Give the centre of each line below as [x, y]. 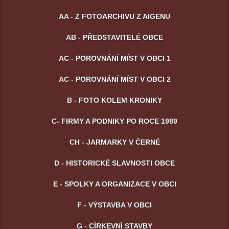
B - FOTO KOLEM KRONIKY [114, 100]
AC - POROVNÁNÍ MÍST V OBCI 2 [114, 79]
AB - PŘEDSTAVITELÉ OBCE [114, 37]
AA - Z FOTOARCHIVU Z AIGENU [114, 16]
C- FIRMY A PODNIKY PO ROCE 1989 [114, 121]
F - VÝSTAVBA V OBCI [114, 205]
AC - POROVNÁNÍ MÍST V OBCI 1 [114, 58]
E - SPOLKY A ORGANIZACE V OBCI [114, 184]
